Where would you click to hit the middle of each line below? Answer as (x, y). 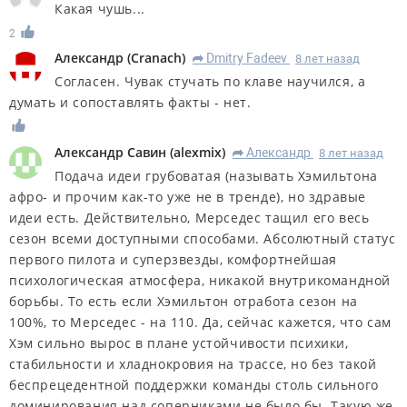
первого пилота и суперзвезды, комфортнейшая (173, 260)
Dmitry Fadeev (247, 59)
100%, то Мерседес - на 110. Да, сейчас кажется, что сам (201, 323)
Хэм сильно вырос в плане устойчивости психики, (179, 343)
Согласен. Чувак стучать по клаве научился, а (210, 82)
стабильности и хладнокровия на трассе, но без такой (193, 364)
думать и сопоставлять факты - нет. (130, 103)
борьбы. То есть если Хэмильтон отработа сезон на (184, 302)
